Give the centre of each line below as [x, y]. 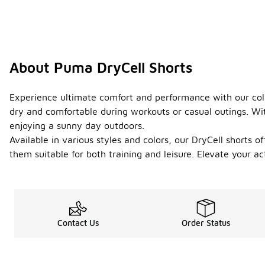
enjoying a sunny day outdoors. [77, 126]
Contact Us [78, 223]
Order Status [206, 223]
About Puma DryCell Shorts [101, 68]
